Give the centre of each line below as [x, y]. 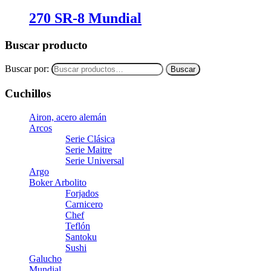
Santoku [81, 237]
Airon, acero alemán [68, 117]
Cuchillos [28, 93]
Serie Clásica [90, 139]
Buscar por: [27, 69]
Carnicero [84, 204]
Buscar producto [46, 45]
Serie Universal [95, 160]
